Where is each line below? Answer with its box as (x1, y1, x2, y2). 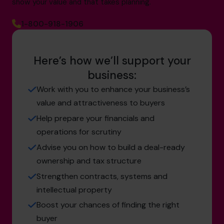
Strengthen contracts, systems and (36, 170, 167, 181)
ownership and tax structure (36, 155, 141, 166)
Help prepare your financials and (36, 113, 154, 124)
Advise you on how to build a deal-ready (36, 141, 185, 152)
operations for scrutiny (36, 126, 121, 137)
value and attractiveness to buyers (36, 97, 165, 108)
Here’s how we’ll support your (33, 53, 191, 68)
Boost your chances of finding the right (36, 199, 179, 210)
